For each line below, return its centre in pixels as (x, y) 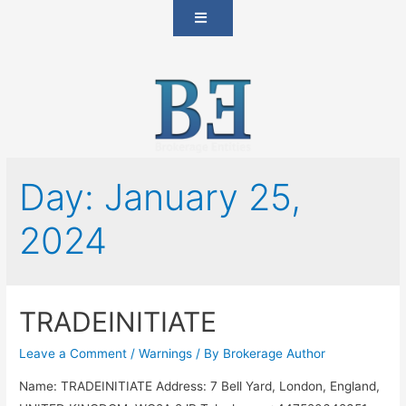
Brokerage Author (275, 354)
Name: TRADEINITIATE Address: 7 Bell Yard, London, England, (200, 386)
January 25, (203, 198)
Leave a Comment (73, 354)
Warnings (166, 354)
